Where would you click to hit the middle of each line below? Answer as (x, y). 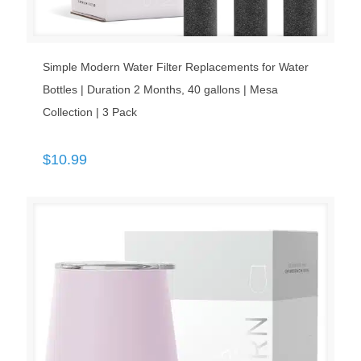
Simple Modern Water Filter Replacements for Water (176, 67)
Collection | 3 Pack (90, 112)
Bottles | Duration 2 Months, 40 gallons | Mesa (160, 90)
